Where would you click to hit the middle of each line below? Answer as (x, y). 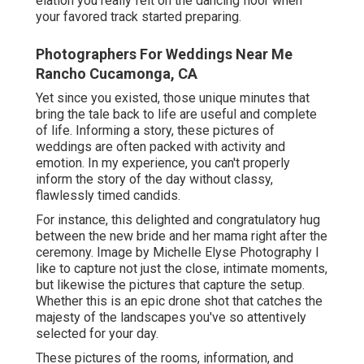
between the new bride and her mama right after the (182, 236)
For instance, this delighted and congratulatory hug (178, 220)
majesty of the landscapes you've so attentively (171, 318)
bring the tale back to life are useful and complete (176, 115)
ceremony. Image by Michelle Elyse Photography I (178, 253)
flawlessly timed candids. (108, 196)
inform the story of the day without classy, (154, 180)
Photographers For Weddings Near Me (164, 54)
